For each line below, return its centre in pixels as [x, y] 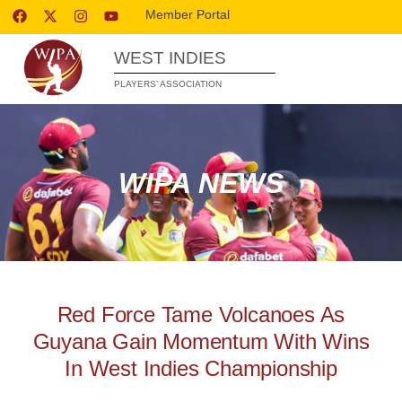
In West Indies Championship [201, 368]
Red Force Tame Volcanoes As [201, 315]
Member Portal [188, 14]
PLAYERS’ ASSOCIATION [168, 84]
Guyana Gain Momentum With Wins [201, 341]
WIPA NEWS [201, 183]
